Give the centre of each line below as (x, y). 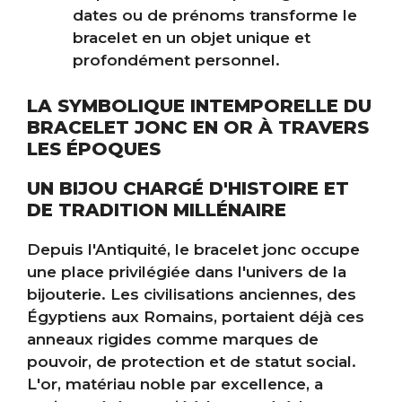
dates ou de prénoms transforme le (215, 16)
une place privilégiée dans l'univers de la (187, 271)
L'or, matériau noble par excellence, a (175, 384)
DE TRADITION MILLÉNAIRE (157, 210)
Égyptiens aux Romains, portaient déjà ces (196, 316)
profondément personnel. (176, 61)
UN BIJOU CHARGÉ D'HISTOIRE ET (188, 188)
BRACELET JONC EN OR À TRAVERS (198, 127)
